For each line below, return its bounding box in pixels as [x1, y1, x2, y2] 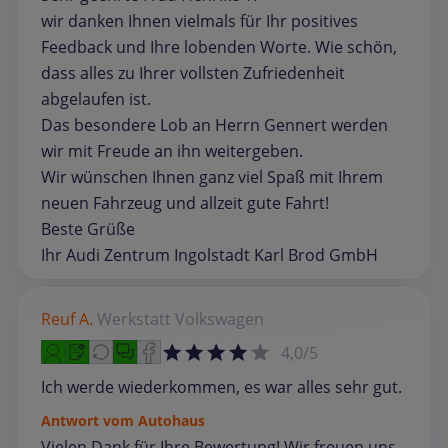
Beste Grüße [41, 217, 135, 240]
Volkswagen [175, 307, 264, 330]
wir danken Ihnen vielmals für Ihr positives [41, 9, 358, 32]
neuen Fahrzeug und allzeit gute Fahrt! [41, 191, 329, 214]
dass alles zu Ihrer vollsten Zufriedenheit [41, 61, 345, 84]
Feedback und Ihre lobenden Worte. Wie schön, [41, 35, 397, 58]
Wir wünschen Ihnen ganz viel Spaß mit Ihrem [41, 165, 383, 188]
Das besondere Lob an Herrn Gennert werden [41, 113, 388, 136]
